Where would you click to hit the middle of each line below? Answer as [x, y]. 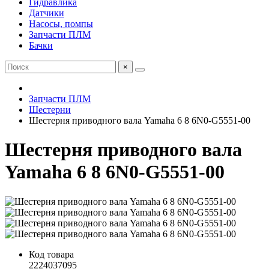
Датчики [47, 13]
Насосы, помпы [61, 24]
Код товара [51, 254]
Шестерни [50, 110]
